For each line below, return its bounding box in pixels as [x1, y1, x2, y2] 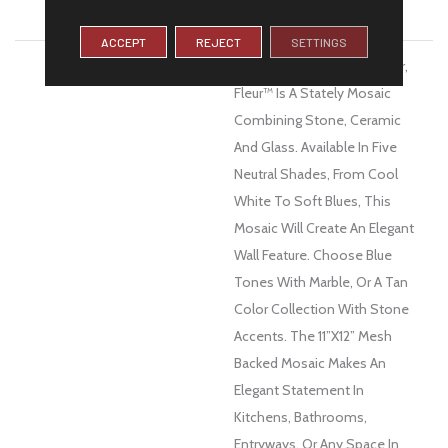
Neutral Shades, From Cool [234, 164, 398, 183]
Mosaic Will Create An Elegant [234, 218, 414, 237]
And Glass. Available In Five [234, 137, 397, 156]
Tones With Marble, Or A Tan [234, 272, 408, 291]
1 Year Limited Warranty [234, 4, 374, 23]
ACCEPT [100, 34, 146, 48]
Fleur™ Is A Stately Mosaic [234, 83, 391, 102]
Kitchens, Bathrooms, [234, 407, 367, 426]
